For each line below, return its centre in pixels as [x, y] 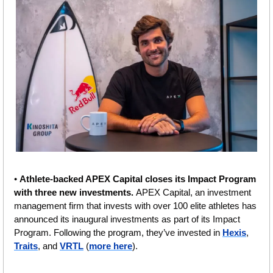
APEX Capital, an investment [193, 192]
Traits [26, 246]
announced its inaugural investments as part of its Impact [127, 219]
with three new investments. [75, 192]
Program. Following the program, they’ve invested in [118, 232]
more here [111, 246]
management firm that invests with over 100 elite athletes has [135, 205]
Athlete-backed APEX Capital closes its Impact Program [138, 179]
